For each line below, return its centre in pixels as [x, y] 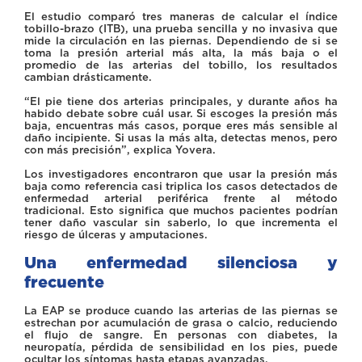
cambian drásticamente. [88, 78]
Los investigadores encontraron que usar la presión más [181, 175]
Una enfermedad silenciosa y [181, 263]
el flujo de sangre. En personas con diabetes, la [181, 335]
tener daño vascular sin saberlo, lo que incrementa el [181, 223]
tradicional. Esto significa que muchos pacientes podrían [181, 211]
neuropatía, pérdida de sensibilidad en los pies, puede [181, 347]
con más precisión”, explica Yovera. [120, 150]
